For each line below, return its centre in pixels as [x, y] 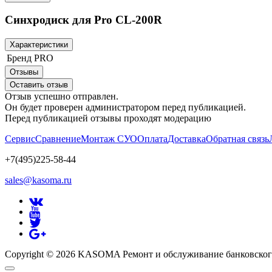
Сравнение [58, 139]
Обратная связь [237, 139]
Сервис [20, 139]
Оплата [152, 139]
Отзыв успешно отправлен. [62, 97]
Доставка [187, 139]
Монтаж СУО [109, 139]
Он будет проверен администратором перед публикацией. [125, 107]
